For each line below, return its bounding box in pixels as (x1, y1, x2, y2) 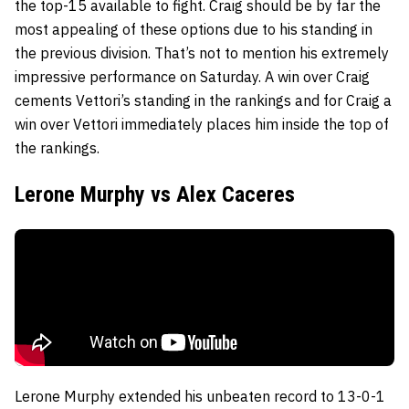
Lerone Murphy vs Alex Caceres (15, 182, 295, 208)
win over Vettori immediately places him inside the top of (15, 115, 389, 134)
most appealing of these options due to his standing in (15, 20, 372, 39)
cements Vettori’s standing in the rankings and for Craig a (15, 91, 392, 110)
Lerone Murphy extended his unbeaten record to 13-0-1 (15, 387, 385, 406)
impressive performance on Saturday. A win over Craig (15, 68, 370, 87)
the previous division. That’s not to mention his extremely (15, 44, 389, 63)
